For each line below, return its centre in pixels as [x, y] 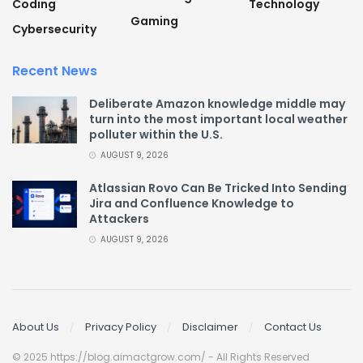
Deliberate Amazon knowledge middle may [217, 104]
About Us [36, 327]
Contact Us [293, 327]
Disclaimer [210, 327]
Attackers [119, 219]
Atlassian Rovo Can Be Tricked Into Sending [218, 188]
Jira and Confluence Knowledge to [192, 204]
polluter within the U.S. [156, 135]
